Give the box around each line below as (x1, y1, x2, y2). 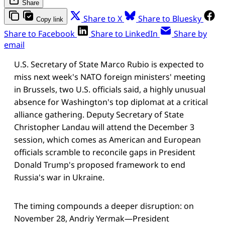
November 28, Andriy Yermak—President (14, 212, 169, 224)
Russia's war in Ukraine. (14, 171, 104, 183)
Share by (174, 28, 207, 39)
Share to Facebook (4, 28, 75, 39)
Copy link (36, 15, 63, 23)
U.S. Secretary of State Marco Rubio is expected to (14, 58, 204, 70)
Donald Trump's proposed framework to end (14, 159, 185, 170)
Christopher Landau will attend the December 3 (14, 121, 194, 133)
